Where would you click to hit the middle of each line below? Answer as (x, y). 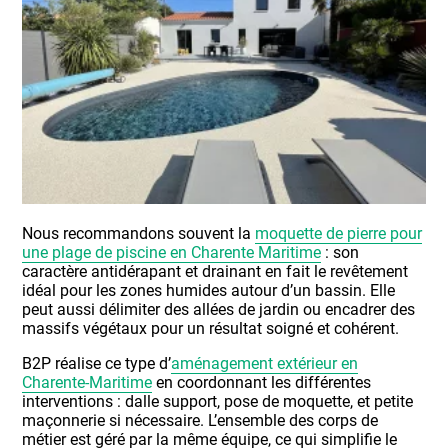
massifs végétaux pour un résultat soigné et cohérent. (211, 328)
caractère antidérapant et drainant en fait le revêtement (215, 271)
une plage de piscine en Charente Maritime (172, 252)
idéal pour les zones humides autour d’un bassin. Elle (209, 290)
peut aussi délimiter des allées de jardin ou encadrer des (219, 309)
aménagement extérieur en (265, 363)
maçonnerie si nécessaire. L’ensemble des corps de (200, 420)
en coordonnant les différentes (262, 382)
